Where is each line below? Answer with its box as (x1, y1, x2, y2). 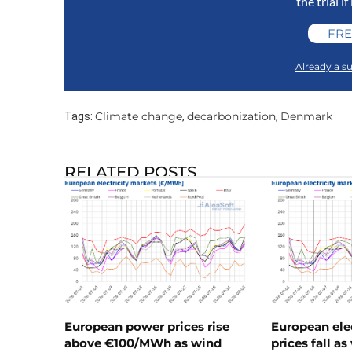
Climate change (95, 109, 182, 124)
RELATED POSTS (64, 163, 196, 182)
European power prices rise (64, 319, 229, 335)
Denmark (280, 109, 332, 124)
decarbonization (187, 109, 276, 124)
